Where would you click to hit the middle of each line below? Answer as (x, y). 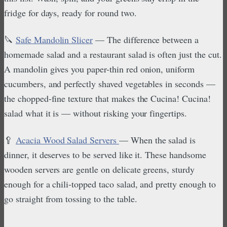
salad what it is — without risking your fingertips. (96, 113)
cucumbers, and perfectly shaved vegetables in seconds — (110, 83)
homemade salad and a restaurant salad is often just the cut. (113, 54)
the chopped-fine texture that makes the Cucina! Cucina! (107, 98)
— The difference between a (146, 39)
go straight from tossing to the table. (71, 198)
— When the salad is (157, 140)
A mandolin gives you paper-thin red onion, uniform (99, 69)
